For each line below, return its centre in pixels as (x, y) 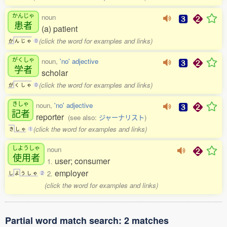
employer (71, 173)
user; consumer (82, 161)
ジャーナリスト (122, 117)
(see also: (83, 117)
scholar (55, 73)
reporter (52, 117)
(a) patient (60, 29)
